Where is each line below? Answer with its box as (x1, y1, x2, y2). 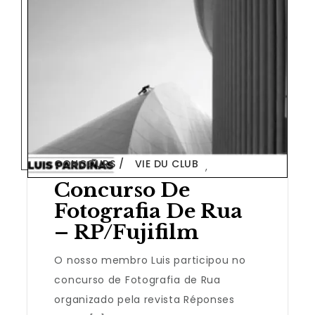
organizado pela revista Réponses (54, 292, 235, 307)
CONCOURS (54, 156, 116, 171)
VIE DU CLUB (134, 156, 199, 171)
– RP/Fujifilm (54, 219, 200, 245)
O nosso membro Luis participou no (54, 252, 246, 267)
